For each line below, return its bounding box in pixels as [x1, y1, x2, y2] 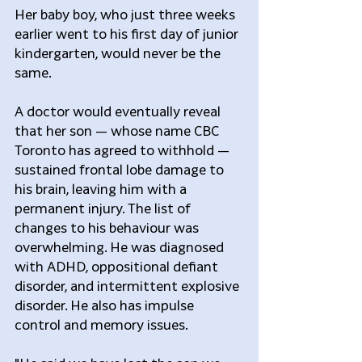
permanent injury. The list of [15, 200, 194, 216]
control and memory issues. [15, 316, 188, 332]
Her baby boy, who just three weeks [15, 6, 238, 22]
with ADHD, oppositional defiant [15, 258, 221, 274]
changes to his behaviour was [15, 219, 202, 235]
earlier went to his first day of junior [15, 25, 242, 41]
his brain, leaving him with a [15, 180, 190, 196]
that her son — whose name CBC [15, 122, 222, 138]
